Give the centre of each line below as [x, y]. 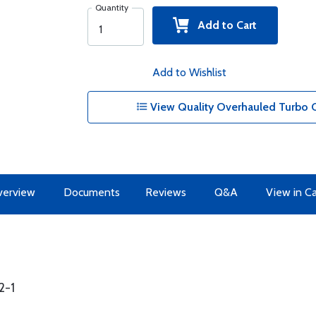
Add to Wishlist [189, 72]
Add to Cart [223, 25]
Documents [91, 192]
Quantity [111, 7]
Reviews [165, 192]
